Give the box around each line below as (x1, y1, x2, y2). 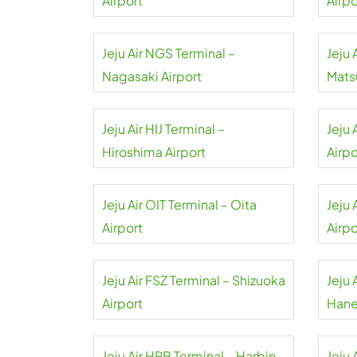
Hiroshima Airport (102, 143, 206, 160)
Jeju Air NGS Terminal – (102, 44, 235, 61)
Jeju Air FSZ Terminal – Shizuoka (102, 271, 285, 288)
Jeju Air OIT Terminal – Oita (102, 195, 257, 213)
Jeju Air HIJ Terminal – (102, 120, 225, 137)
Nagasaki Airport (102, 67, 202, 84)
